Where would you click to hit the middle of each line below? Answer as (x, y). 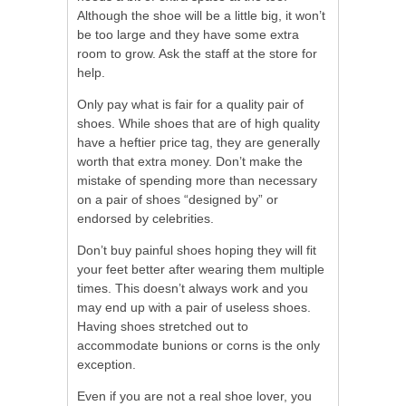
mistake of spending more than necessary (197, 181)
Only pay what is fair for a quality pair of (190, 105)
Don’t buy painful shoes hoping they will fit (197, 251)
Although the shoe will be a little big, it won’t (201, 16)
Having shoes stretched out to (163, 327)
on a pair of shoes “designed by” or (178, 200)
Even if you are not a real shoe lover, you (194, 396)
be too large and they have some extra (188, 35)
